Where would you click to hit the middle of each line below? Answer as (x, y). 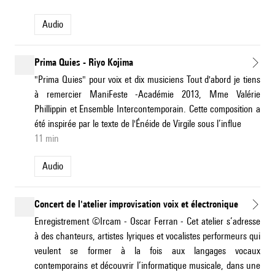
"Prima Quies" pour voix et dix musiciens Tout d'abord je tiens (147, 80)
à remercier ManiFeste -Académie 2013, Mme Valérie (147, 95)
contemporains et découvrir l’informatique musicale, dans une (147, 266)
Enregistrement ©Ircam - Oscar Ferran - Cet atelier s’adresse (147, 222)
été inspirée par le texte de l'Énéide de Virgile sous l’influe (138, 124)
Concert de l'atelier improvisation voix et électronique (136, 204)
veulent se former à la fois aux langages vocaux (147, 251)
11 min (47, 139)
